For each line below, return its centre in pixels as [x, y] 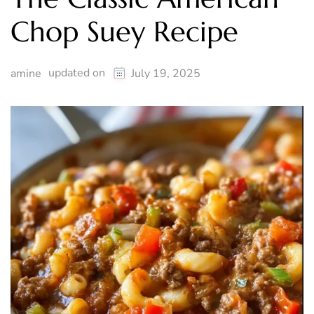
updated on [78, 73]
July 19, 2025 [166, 74]
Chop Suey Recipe [124, 32]
